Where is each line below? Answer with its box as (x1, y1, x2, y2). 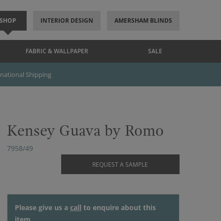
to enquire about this (81, 203, 156, 212)
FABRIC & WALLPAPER (26, 47, 88, 55)
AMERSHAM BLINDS (114, 16, 172, 25)
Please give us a (15, 203, 70, 212)
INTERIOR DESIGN (40, 16, 93, 25)
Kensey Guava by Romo (7, 122, 164, 140)
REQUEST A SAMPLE (92, 160, 148, 169)
